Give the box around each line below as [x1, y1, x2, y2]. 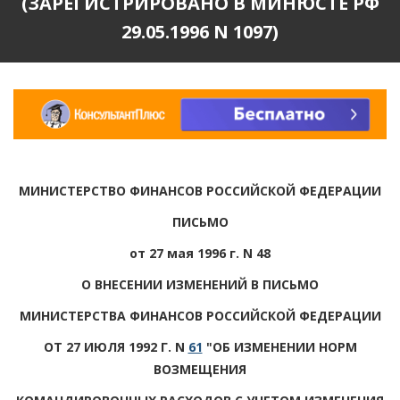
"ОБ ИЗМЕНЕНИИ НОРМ [202, 337, 357, 355]
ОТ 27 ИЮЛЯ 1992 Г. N [43, 337, 188, 355]
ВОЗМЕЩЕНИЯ [154, 360, 246, 378]
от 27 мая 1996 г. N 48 [129, 244, 271, 262]
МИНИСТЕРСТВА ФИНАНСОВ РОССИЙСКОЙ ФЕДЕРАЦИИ [19, 306, 381, 324]
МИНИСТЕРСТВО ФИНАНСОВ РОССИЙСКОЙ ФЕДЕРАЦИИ [19, 181, 381, 199]
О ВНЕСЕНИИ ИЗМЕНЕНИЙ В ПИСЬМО [81, 275, 319, 293]
